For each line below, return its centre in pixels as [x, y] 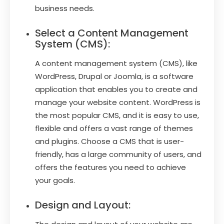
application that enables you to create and [116, 89]
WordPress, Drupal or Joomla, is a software [114, 76]
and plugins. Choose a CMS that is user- [109, 141]
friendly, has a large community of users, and [118, 154]
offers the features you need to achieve [110, 167]
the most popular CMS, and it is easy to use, [117, 115]
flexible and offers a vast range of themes [114, 128]
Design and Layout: [83, 205]
